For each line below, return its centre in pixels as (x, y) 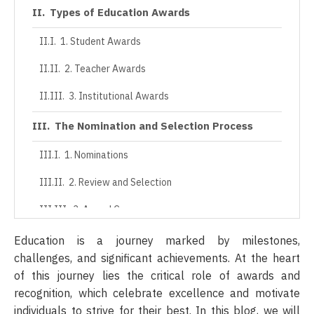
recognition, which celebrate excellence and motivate (157, 293)
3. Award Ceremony (115, 210)
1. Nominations (96, 155)
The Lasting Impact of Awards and (140, 239)
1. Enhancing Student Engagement (136, 286)
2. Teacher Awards (105, 69)
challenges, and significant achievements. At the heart (157, 258)
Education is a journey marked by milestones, (157, 241)
